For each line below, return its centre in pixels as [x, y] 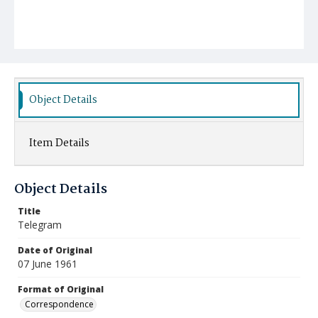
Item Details [59, 143]
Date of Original [55, 250]
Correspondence [59, 304]
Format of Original [61, 289]
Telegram [40, 225]
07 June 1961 [48, 264]
